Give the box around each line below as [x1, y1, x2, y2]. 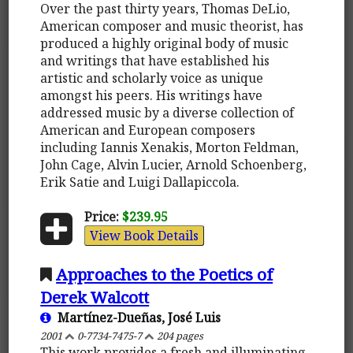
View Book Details [89, 226, 199, 244]
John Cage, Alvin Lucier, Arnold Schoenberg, [40, 155, 307, 173]
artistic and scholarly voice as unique [40, 69, 264, 87]
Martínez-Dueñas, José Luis [51, 308, 221, 326]
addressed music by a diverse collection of [40, 103, 295, 121]
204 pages [154, 328, 204, 343]
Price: [84, 207, 119, 225]
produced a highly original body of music [40, 34, 289, 52]
